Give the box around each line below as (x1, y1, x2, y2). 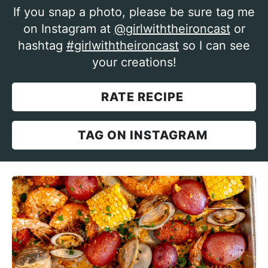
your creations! (92, 55, 176, 70)
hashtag (18, 38, 66, 53)
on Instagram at (23, 22, 114, 36)
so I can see (179, 38, 250, 53)
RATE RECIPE (101, 90, 184, 105)
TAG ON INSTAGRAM (77, 128, 208, 143)
